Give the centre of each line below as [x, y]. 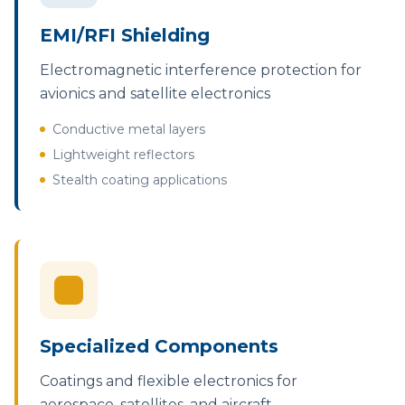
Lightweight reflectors [123, 155]
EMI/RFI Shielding [125, 35]
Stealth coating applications [140, 180]
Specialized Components [159, 346]
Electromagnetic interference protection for [201, 70]
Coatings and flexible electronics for [169, 381]
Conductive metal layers [129, 129]
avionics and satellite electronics [155, 94]
